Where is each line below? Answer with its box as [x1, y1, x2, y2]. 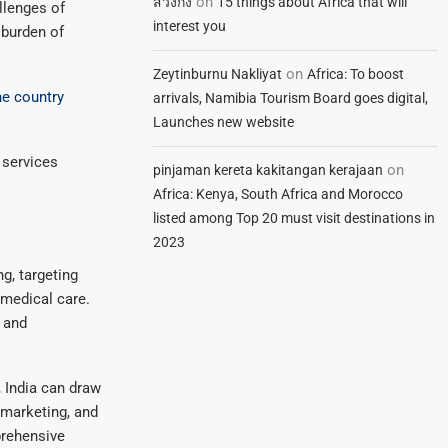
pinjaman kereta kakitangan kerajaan [153, 162, 384, 178]
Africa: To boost [307, 66, 405, 82]
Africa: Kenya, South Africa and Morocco [153, 186, 404, 202]
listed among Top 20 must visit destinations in [153, 210, 436, 226]
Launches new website [153, 114, 295, 130]
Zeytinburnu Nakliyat [153, 66, 283, 82]
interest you [153, 18, 227, 34]
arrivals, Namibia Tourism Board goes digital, [153, 90, 429, 106]
